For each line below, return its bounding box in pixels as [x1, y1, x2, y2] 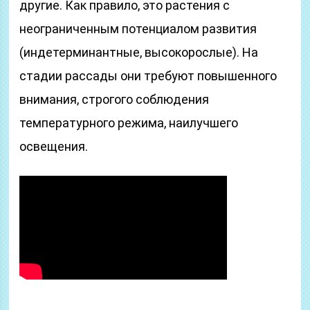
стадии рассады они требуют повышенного [19, 69, 277, 83]
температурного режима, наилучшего [19, 116, 239, 130]
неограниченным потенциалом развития [19, 21, 257, 36]
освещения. [19, 139, 89, 154]
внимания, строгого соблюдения [19, 92, 210, 107]
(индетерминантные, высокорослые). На [19, 45, 259, 60]
